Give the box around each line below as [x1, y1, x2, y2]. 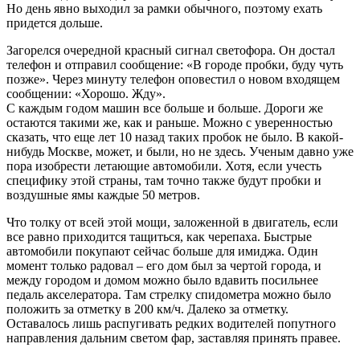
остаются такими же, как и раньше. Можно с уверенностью [6, 116, 333, 130]
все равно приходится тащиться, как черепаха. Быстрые [6, 230, 312, 244]
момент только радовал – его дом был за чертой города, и [6, 259, 321, 273]
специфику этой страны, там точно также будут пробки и [6, 174, 321, 188]
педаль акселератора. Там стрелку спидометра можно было [6, 288, 331, 302]
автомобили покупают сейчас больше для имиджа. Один [6, 244, 318, 259]
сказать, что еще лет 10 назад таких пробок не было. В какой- [6, 130, 343, 145]
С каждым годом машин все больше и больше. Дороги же [6, 101, 323, 116]
